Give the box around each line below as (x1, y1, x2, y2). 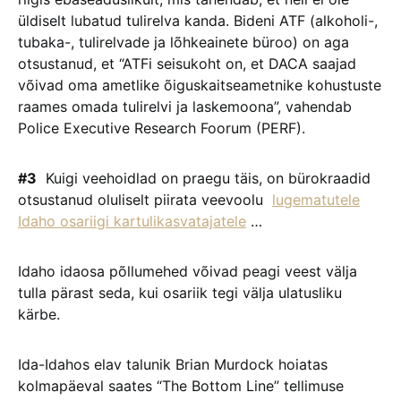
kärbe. (18, 305, 60, 323)
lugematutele (272, 191, 360, 209)
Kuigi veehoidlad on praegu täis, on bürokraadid (37, 169, 371, 187)
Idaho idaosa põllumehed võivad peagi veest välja (18, 262, 357, 280)
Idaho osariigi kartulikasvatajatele (18, 212, 246, 230)
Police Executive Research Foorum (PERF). (18, 119, 305, 137)
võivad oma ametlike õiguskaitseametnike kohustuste (18, 76, 381, 94)
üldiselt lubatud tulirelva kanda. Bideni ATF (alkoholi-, (18, 12, 378, 30)
